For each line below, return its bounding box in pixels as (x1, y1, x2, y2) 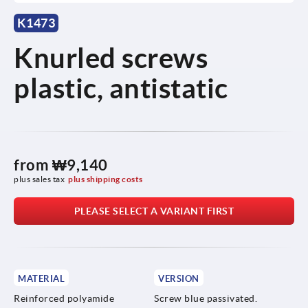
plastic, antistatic (14, 72, 228, 104)
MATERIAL (18, 273, 65, 284)
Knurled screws (14, 42, 208, 74)
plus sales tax (14, 174, 65, 184)
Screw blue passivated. (154, 292, 257, 304)
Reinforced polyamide (14, 292, 114, 304)
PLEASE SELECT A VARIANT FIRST (74, 205, 234, 217)
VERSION (158, 273, 199, 284)
